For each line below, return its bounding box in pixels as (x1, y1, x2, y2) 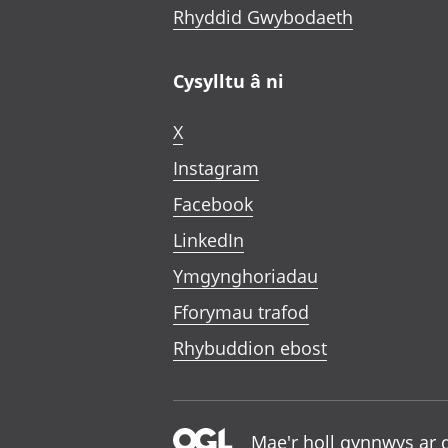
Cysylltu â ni (173, 69, 284, 93)
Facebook (173, 192, 253, 216)
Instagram (173, 156, 259, 180)
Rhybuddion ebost (173, 336, 327, 360)
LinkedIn (173, 228, 244, 252)
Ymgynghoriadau (173, 264, 318, 288)
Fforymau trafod (173, 300, 309, 324)
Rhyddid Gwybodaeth (173, 5, 353, 29)
